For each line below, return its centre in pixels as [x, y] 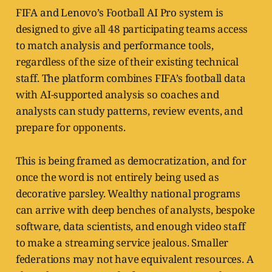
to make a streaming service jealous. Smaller [122, 243]
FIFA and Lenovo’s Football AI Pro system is [119, 13]
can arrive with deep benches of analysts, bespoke [135, 210]
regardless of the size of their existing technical [127, 62]
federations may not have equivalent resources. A [134, 259]
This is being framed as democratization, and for [131, 161]
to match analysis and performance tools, [114, 46]
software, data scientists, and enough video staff [130, 226]
